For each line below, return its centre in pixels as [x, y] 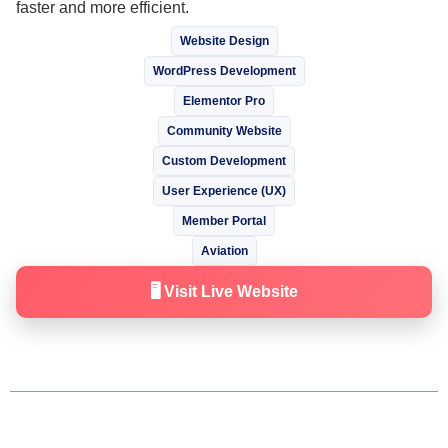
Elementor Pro [224, 100]
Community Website [224, 130]
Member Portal [224, 220]
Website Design [224, 40]
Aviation [224, 250]
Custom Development [224, 160]
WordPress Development [224, 70]
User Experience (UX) [224, 190]
